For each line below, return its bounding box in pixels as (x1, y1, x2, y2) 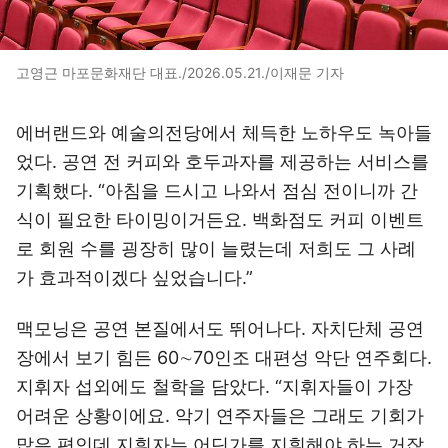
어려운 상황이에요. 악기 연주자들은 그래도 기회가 (16, 405, 424, 426)
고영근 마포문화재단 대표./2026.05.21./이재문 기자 (16, 64, 344, 81)
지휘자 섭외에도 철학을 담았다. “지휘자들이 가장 (16, 376, 413, 397)
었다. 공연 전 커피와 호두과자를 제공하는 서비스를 (16, 151, 429, 172)
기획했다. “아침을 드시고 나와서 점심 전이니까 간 (16, 180, 418, 201)
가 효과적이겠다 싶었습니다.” (16, 267, 253, 288)
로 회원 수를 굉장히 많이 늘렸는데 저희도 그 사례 (16, 238, 416, 259)
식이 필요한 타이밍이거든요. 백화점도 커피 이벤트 (16, 209, 424, 230)
